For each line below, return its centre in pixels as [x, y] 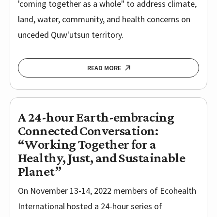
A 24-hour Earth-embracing [96, 117]
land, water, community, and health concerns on [104, 19]
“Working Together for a [87, 144]
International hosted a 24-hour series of [90, 206]
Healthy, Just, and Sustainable [102, 158]
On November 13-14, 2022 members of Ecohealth [107, 191]
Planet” [40, 171]
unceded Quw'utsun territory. [71, 35]
